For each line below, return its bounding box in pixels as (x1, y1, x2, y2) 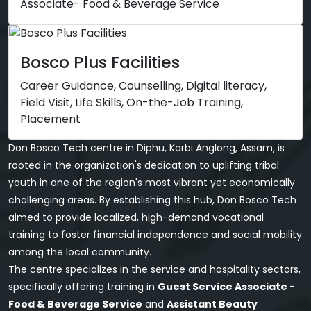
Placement (20, 111, 81, 127)
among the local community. (8, 245, 151, 259)
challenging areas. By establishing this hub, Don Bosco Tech (8, 193, 296, 207)
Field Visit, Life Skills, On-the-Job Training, (20, 94, 243, 110)
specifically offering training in (8, 280, 158, 294)
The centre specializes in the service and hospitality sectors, (8, 262, 301, 276)
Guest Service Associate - (158, 280, 295, 294)
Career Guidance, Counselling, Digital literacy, (20, 78, 267, 94)
